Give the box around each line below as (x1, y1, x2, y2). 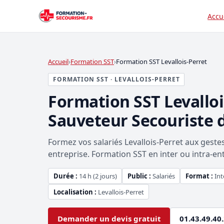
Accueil (48, 57, 68, 66)
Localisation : (53, 187, 96, 196)
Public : (127, 171, 151, 180)
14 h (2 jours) (77, 171, 117, 180)
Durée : (53, 171, 77, 180)
